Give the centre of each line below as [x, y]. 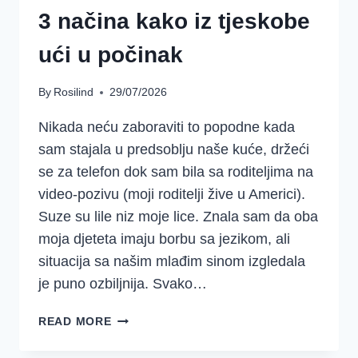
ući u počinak [111, 54]
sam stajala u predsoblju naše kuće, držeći [174, 150]
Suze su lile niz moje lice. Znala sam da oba [178, 217]
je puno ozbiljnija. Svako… [123, 284]
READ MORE [75, 322]
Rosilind [74, 92]
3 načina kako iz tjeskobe [174, 21]
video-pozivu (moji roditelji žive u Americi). [174, 195]
